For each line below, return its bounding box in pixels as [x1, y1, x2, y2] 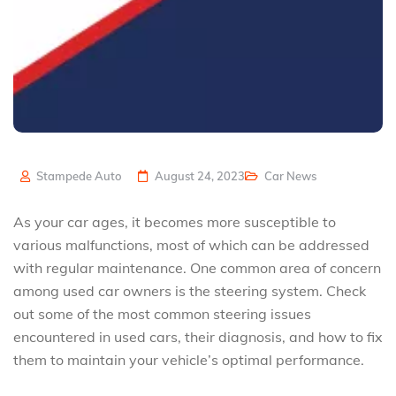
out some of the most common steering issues [13, 305, 311, 323]
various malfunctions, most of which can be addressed [13, 236, 369, 254]
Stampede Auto [34, 169, 122, 183]
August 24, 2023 [155, 169, 245, 183]
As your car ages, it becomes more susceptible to [13, 213, 336, 231]
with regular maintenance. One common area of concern [13, 259, 381, 277]
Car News [264, 169, 316, 183]
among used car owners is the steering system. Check [13, 282, 366, 300]
